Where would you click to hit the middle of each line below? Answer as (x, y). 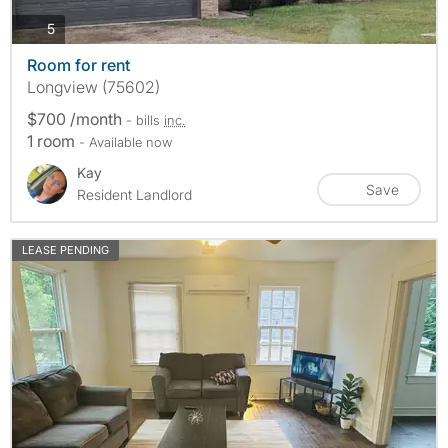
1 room (53, 140)
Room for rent (78, 64)
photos (76, 28)
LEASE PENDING (65, 249)
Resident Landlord (134, 194)
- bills (145, 119)
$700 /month (76, 118)
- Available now (125, 141)
